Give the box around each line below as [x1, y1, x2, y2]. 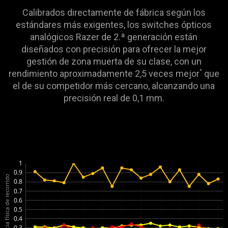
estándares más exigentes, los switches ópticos [16, 19, 212, 30]
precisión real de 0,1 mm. [63, 92, 164, 103]
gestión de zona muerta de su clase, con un [26, 55, 202, 67]
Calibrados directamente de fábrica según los [22, 7, 206, 18]
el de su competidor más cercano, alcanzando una [13, 80, 215, 91]
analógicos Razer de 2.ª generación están [30, 31, 198, 42]
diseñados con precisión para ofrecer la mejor [21, 43, 207, 54]
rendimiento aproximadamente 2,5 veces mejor [8, 68, 199, 79]
